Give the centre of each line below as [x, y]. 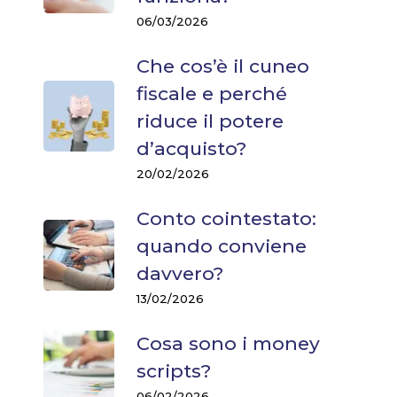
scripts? [174, 371]
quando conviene [222, 246]
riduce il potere [210, 121]
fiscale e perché [212, 94]
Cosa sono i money [228, 344]
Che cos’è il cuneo [223, 66]
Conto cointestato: [226, 219]
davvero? [180, 274]
